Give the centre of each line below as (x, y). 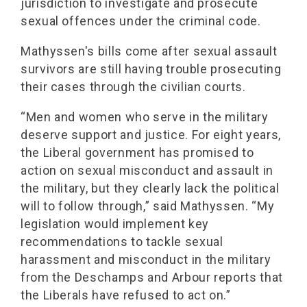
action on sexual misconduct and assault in (147, 170)
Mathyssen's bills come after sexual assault (149, 51)
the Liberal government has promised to (137, 152)
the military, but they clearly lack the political (150, 188)
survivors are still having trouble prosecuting (151, 69)
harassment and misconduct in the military (146, 259)
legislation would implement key (115, 224)
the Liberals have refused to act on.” (126, 295)
